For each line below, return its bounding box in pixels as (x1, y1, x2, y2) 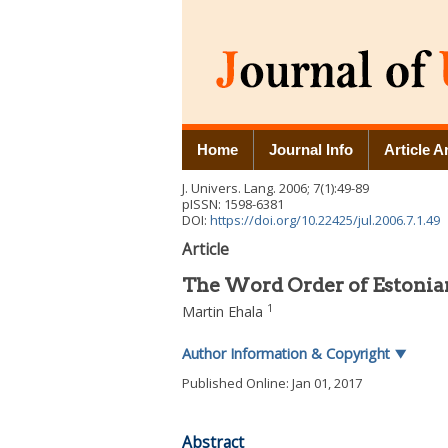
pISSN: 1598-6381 (182, 195, 284, 213)
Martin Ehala (182, 302, 263, 321)
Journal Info (269, 141, 353, 158)
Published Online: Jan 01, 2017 (182, 373, 362, 392)
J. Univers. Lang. (182, 179, 276, 197)
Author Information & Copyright (182, 344, 394, 363)
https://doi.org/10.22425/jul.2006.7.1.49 (210, 211, 440, 229)
